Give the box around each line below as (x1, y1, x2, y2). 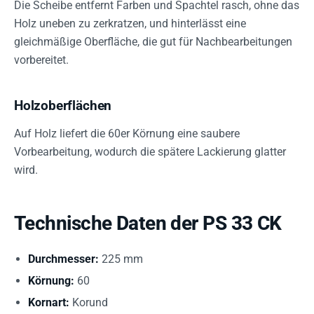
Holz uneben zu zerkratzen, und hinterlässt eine (14, 16, 246, 30)
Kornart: (28, 295, 69, 309)
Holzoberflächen (14, 97, 112, 114)
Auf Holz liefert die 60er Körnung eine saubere (14, 126, 240, 140)
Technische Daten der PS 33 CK (14, 211, 282, 235)
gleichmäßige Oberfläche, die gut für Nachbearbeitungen (14, 34, 292, 48)
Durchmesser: (28, 252, 99, 266)
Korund (69, 295, 108, 309)
